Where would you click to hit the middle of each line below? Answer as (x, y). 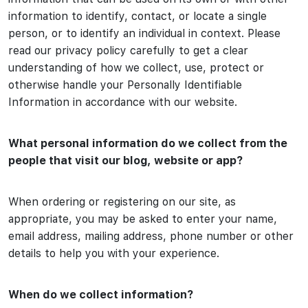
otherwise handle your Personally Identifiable (125, 85)
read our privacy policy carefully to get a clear (128, 51)
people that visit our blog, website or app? (125, 161)
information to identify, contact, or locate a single (137, 16)
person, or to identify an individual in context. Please (144, 33)
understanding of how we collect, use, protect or (136, 68)
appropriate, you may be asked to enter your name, (143, 219)
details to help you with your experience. (114, 253)
